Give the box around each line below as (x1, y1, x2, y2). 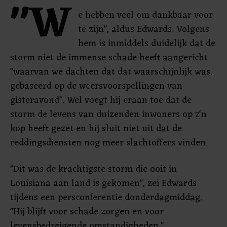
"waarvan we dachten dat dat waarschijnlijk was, (10, 64, 212, 80)
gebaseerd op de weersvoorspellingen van (10, 78, 182, 94)
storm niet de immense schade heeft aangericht (10, 50, 208, 66)
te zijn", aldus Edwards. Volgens (78, 21, 209, 37)
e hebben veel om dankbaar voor (78, 7, 213, 23)
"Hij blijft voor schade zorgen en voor (10, 204, 164, 220)
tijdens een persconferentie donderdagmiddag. (10, 190, 202, 206)
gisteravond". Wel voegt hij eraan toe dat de (10, 92, 192, 108)
